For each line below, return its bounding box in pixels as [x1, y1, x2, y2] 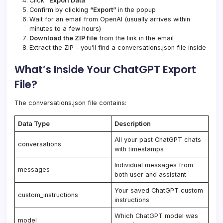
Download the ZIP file [29, 34, 97, 42]
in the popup [116, 5, 156, 13]
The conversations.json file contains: [14, 99, 126, 107]
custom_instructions [18, 191, 79, 199]
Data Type [18, 119, 50, 127]
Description [114, 119, 151, 127]
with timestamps [114, 145, 164, 153]
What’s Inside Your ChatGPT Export [14, 62, 196, 77]
